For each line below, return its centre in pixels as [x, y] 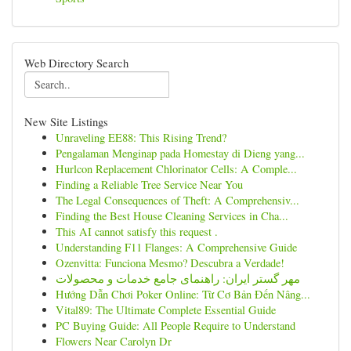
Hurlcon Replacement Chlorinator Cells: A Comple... [176, 169]
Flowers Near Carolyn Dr [114, 341]
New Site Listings [66, 121]
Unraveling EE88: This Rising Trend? [141, 138]
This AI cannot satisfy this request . [137, 232]
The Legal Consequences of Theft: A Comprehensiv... [177, 200]
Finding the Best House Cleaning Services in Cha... [172, 216]
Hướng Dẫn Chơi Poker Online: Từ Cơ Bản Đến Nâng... [183, 294]
